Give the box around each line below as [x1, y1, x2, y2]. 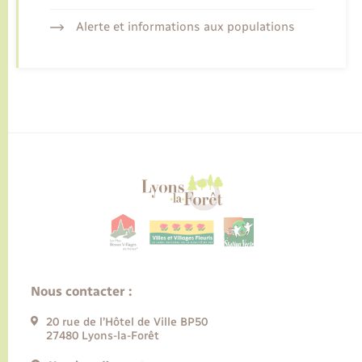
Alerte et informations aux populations [75, 19, 295, 35]
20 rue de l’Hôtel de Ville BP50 [46, 315, 208, 330]
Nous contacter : [31, 284, 132, 300]
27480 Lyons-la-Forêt [46, 329, 160, 343]
